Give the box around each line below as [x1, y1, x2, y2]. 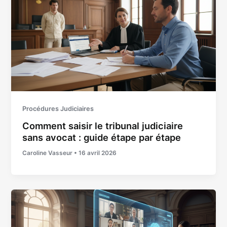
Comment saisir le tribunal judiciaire [22, 120, 183, 132]
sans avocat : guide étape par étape [22, 132, 181, 143]
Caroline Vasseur [22, 149, 74, 157]
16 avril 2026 [79, 149, 117, 157]
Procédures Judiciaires [22, 104, 94, 112]
